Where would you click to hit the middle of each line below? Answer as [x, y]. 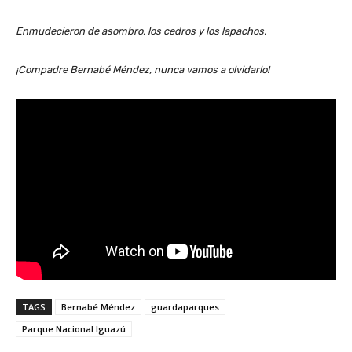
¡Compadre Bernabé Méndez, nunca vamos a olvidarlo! [143, 70]
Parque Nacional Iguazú [74, 328]
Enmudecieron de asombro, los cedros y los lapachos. [141, 31]
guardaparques [185, 306]
